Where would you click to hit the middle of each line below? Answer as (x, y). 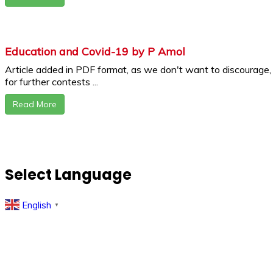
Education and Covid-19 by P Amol (95, 52)
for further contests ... (51, 82)
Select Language (68, 175)
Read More (35, 105)
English (37, 205)
